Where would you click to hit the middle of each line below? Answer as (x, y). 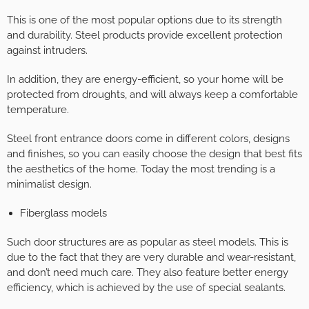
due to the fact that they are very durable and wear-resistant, (151, 257)
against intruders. (47, 50)
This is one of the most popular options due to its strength (144, 20)
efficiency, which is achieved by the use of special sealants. (146, 287)
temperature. (38, 109)
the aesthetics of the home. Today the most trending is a (141, 169)
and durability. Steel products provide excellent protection (145, 35)
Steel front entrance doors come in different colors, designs (148, 138)
